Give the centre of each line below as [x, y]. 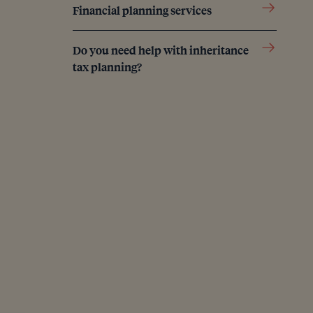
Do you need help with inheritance [161, 50]
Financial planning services [142, 10]
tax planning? [107, 67]
